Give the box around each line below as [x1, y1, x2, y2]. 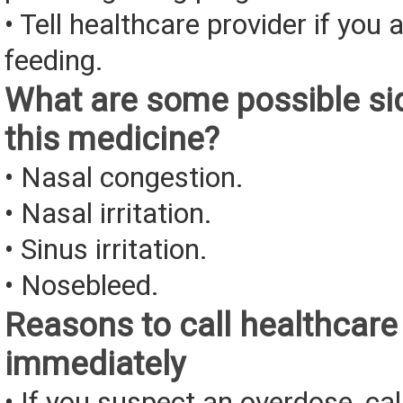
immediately [4, 345, 185, 384]
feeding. [4, 44, 103, 78]
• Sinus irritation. [4, 233, 208, 267]
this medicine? [4, 120, 219, 159]
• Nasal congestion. [4, 161, 244, 195]
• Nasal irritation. [4, 197, 212, 231]
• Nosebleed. [4, 269, 159, 303]
